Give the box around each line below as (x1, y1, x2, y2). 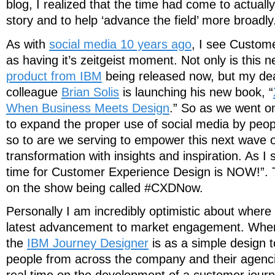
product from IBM (6, 69, 102, 83)
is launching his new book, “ (119, 85, 273, 99)
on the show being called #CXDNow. (6, 180, 203, 195)
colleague (6, 85, 61, 99)
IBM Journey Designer (27, 236, 149, 250)
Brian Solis (61, 85, 119, 99)
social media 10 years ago (49, 37, 192, 51)
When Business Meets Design (6, 101, 169, 115)
